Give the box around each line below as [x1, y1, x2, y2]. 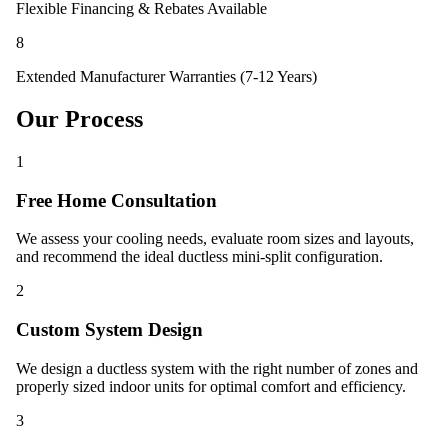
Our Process [16, 106, 143, 133]
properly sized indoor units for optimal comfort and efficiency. [16, 377, 406, 395]
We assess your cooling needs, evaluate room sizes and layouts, [16, 230, 414, 248]
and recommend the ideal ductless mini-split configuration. [16, 248, 383, 266]
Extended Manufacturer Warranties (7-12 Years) [16, 68, 317, 86]
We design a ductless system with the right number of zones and [16, 359, 418, 377]
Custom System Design [16, 319, 203, 341]
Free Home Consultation [16, 189, 217, 211]
